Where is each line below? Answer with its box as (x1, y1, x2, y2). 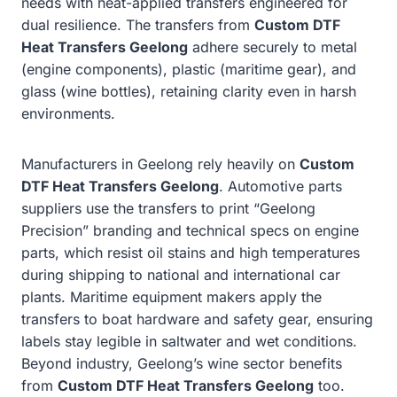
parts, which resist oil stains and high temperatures (21, 243, 360, 261)
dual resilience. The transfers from (21, 15, 254, 34)
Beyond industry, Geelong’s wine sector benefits (21, 354, 342, 372)
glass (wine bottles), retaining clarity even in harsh (21, 82, 356, 100)
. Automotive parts (219, 176, 342, 195)
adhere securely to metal (188, 37, 357, 56)
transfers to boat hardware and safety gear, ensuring (21, 309, 373, 328)
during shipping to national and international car (21, 265, 340, 284)
